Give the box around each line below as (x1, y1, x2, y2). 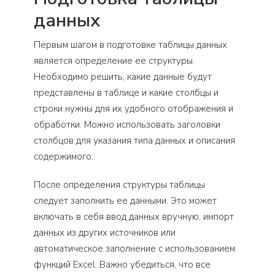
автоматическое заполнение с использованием (34, 242, 235, 255)
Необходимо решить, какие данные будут (34, 70, 212, 83)
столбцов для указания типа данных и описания (34, 134, 235, 147)
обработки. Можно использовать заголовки (34, 118, 220, 131)
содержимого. (34, 150, 93, 163)
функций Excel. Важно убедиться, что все (34, 258, 211, 271)
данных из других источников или (34, 226, 176, 239)
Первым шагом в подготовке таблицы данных (34, 38, 227, 51)
